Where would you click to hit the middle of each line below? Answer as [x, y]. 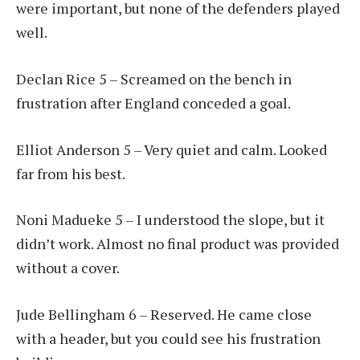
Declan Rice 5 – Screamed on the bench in [154, 78]
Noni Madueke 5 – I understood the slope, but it [170, 220]
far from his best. [71, 173]
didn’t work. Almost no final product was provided [178, 244]
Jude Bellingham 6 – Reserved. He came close [164, 315]
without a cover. [68, 268]
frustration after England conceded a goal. [153, 102]
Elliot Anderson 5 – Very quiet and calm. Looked [172, 149]
